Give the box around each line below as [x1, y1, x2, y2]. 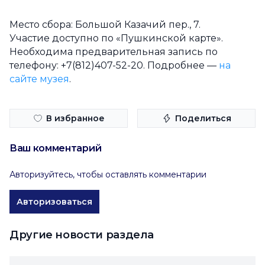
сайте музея [9, 73, 69, 85]
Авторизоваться [17, 196, 92, 207]
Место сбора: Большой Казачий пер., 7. [9, 19, 201, 30]
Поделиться [174, 113, 231, 124]
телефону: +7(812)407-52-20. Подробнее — [9, 60, 219, 71]
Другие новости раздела [9, 228, 154, 241]
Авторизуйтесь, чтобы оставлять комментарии [9, 169, 206, 180]
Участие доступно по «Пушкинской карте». [9, 33, 223, 44]
